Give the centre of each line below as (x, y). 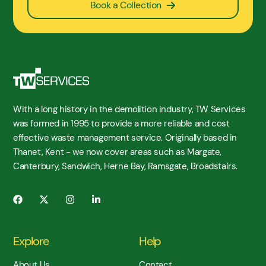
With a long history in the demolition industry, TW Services (129, 110)
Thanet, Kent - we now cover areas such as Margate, (118, 152)
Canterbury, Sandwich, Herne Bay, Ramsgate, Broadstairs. (126, 167)
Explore (31, 241)
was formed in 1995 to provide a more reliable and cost (121, 124)
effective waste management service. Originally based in (125, 138)
